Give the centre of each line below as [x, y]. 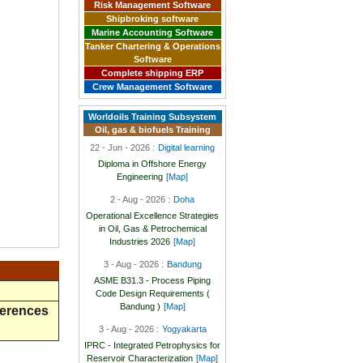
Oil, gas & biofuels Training [152, 129]
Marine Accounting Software [153, 32]
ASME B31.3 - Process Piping [153, 280]
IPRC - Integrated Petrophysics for [153, 345]
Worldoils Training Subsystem [153, 116]
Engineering [140, 176]
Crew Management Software [153, 87]
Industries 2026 [140, 241]
